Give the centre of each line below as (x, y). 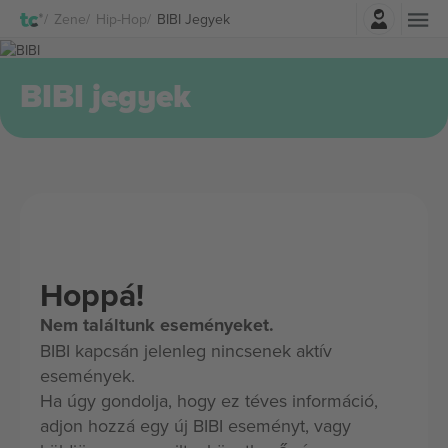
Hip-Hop (121, 18)
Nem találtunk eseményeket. (157, 325)
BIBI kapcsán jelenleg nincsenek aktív (186, 350)
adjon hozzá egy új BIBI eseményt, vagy (195, 425)
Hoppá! (92, 294)
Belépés (279, 13)
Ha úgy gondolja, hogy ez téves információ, (209, 400)
